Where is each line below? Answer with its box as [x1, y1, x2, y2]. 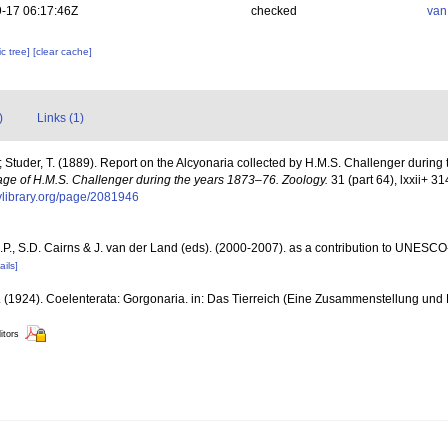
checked [250, 4, 297, 18]
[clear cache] [33, 46, 93, 57]
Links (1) [37, 111, 84, 125]
